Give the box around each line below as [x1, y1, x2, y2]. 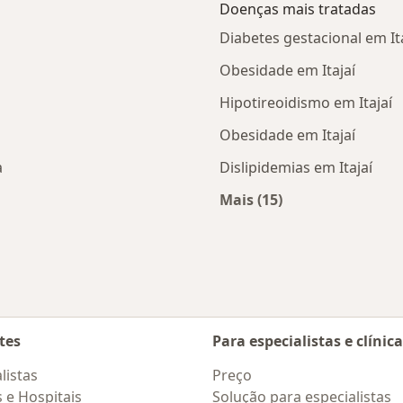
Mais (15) [219, 190, 282, 210]
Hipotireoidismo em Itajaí [219, 93, 392, 113]
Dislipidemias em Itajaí [219, 157, 372, 178]
